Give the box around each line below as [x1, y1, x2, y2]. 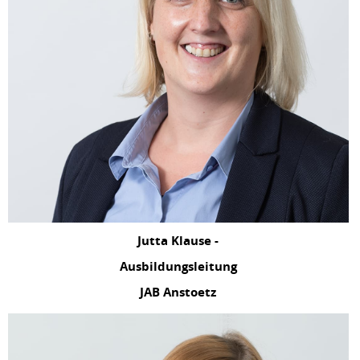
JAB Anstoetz [140, 283, 217, 301]
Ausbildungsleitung [119, 257, 237, 275]
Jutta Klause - [137, 231, 219, 249]
